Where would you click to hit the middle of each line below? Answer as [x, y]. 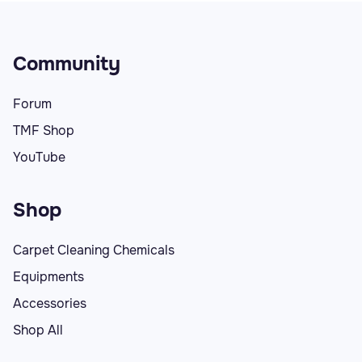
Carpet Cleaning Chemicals [94, 250]
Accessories [50, 303]
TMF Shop [44, 130]
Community [67, 64]
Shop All [38, 330]
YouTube [39, 157]
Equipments [48, 277]
